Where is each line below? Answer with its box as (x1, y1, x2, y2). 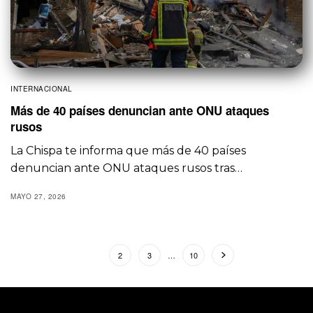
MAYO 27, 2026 (10, 191, 66, 202)
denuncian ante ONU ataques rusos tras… (10, 161, 243, 175)
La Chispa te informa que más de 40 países (10, 144, 247, 158)
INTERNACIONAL (10, 84, 73, 94)
